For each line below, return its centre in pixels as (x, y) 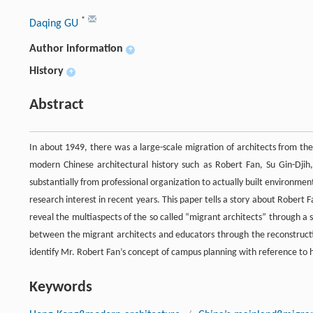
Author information (76, 49)
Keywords (61, 288)
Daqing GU (55, 24)
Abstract (57, 105)
